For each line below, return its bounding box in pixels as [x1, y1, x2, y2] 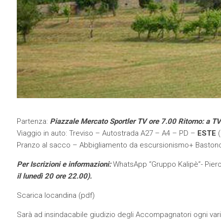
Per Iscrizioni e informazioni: [16, 160, 111, 169]
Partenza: [16, 117, 50, 126]
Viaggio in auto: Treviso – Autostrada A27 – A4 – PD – [16, 129, 197, 138]
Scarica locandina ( [16, 191, 81, 200]
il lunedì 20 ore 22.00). [16, 172, 92, 181]
